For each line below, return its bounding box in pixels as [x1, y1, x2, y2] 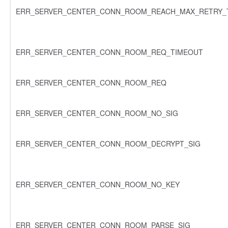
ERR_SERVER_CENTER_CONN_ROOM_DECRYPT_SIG [16, 138, 201, 149]
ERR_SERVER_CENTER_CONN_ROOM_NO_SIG [16, 107, 178, 118]
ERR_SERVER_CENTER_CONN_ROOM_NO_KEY [16, 179, 180, 189]
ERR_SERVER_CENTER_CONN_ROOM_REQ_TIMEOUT [16, 46, 203, 57]
